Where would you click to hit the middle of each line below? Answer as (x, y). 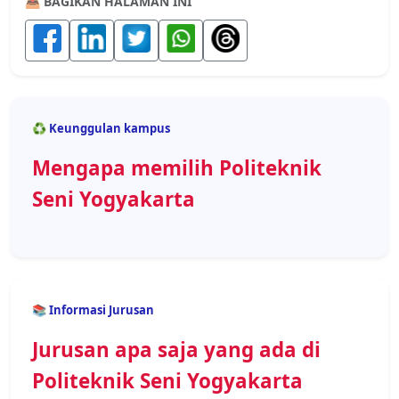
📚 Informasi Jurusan (93, 310)
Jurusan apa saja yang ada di (176, 350)
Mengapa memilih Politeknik (177, 168)
